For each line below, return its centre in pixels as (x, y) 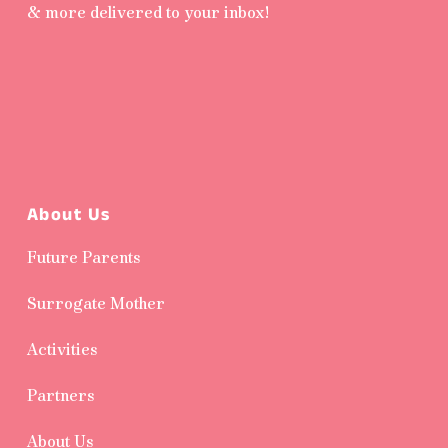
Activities (62, 349)
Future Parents (83, 257)
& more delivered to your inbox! (147, 12)
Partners (60, 395)
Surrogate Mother (95, 303)
